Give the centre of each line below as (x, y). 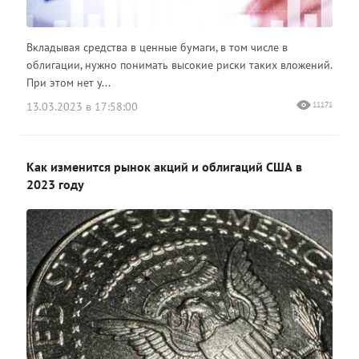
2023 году (55, 185)
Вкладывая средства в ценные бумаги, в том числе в (157, 48)
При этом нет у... (69, 83)
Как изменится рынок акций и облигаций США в (164, 167)
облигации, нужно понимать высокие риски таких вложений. (179, 65)
